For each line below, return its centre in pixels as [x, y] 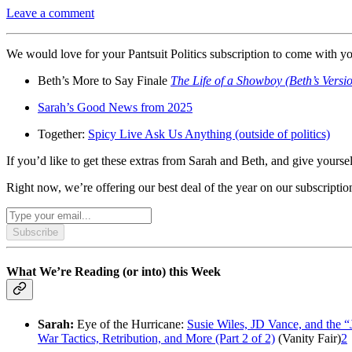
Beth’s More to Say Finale [104, 81]
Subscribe [35, 233]
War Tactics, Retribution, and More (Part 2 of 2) [156, 338]
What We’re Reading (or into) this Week [114, 272]
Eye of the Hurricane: [132, 324]
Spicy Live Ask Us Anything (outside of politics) [209, 134]
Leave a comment [50, 13]
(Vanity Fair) [308, 338]
